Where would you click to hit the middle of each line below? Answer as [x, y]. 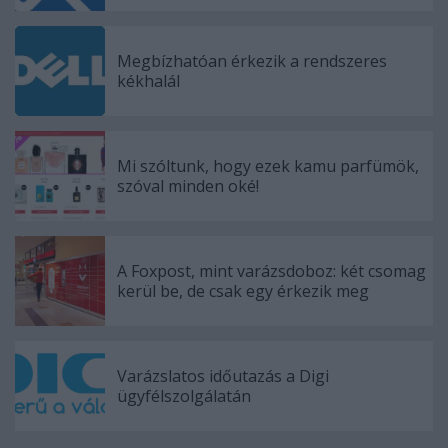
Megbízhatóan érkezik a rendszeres [252, 61]
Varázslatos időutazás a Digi [223, 376]
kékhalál [148, 81]
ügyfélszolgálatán [184, 396]
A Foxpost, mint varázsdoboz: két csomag [271, 271]
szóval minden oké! [188, 186]
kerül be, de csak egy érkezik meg [243, 291]
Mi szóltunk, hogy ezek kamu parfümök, [268, 166]
